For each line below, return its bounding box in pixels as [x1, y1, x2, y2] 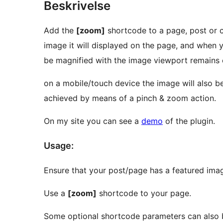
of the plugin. [163, 116, 215, 126]
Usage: [44, 140, 74, 151]
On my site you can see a [44, 116, 141, 126]
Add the [44, 25, 76, 36]
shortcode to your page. [97, 188, 191, 198]
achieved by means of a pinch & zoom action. [44, 93, 216, 104]
